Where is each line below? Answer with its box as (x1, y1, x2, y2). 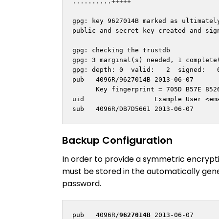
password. (62, 178, 101, 190)
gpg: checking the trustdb (72, 46, 170, 54)
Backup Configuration (62, 133, 173, 148)
